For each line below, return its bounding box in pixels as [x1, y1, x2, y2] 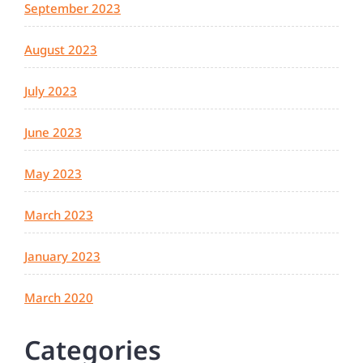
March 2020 [24, 289, 93, 306]
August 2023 [24, 41, 97, 58]
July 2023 [24, 83, 77, 100]
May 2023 [24, 165, 82, 182]
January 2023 [24, 248, 100, 265]
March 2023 [24, 207, 93, 224]
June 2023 [24, 124, 82, 141]
